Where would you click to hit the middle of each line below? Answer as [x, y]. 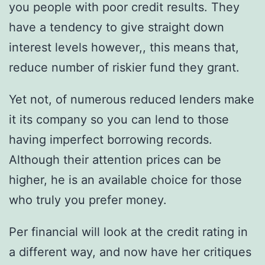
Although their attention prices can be [115, 160]
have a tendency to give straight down [117, 28]
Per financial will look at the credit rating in [128, 232]
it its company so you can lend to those [119, 120]
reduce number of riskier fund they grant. [124, 68]
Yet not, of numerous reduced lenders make [132, 100]
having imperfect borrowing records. [111, 140]
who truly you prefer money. [88, 200]
